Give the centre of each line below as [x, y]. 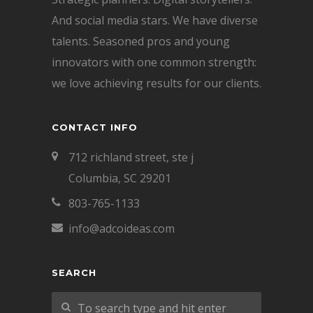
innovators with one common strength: [154, 62]
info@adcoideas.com [122, 228]
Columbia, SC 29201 [120, 178]
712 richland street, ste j [131, 157]
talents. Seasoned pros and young [141, 41]
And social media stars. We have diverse [155, 20]
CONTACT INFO [95, 127]
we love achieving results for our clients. [156, 83]
